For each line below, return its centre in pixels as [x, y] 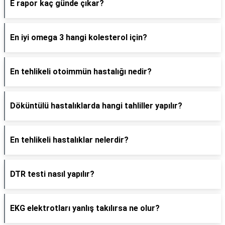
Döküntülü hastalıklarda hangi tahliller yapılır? [96, 106]
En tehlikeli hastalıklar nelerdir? [69, 140]
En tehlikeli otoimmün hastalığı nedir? [81, 72]
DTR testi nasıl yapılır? [52, 174]
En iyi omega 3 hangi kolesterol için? [79, 37]
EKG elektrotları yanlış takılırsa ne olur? [85, 208]
